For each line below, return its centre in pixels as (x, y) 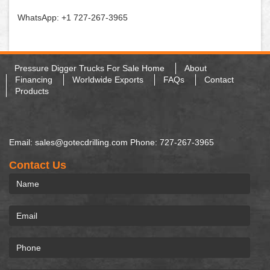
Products (32, 91)
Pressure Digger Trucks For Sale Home (89, 68)
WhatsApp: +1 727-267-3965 (73, 18)
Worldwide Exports (108, 80)
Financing (34, 80)
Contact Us (38, 165)
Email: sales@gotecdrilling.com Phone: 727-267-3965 (111, 143)
